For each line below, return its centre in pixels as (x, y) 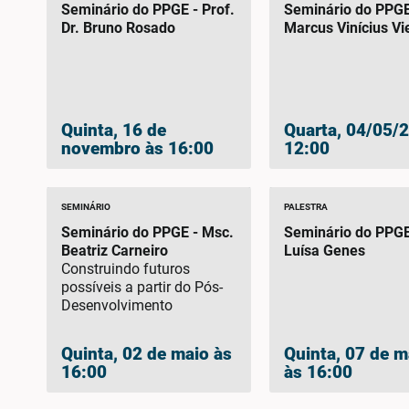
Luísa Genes (325, 251)
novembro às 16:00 (137, 149)
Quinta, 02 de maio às (146, 353)
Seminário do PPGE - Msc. (147, 233)
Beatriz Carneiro (114, 251)
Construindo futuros (125, 269)
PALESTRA (306, 207)
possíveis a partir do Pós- (142, 288)
